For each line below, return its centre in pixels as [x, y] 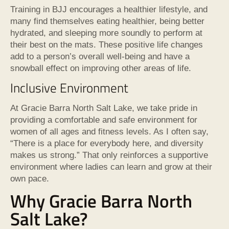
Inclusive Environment [69, 88]
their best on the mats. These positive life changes [107, 45]
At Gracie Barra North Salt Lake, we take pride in [104, 108]
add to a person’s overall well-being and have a [100, 57]
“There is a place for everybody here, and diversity [107, 144]
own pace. [30, 179]
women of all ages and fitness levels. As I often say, [109, 132]
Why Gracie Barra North [101, 201]
